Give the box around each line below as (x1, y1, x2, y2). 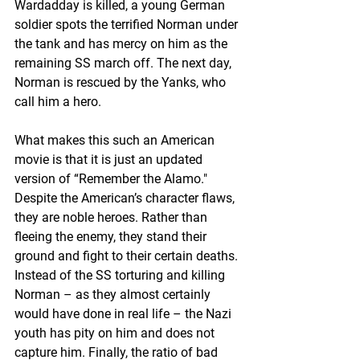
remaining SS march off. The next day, (14, 55, 235, 71)
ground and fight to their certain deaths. (14, 247, 241, 264)
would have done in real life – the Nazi (14, 305, 235, 321)
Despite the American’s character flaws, (14, 190, 238, 206)
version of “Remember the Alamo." (14, 170, 211, 186)
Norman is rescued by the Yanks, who (14, 74, 229, 90)
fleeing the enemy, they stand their (14, 228, 210, 244)
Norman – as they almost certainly (14, 286, 214, 302)
